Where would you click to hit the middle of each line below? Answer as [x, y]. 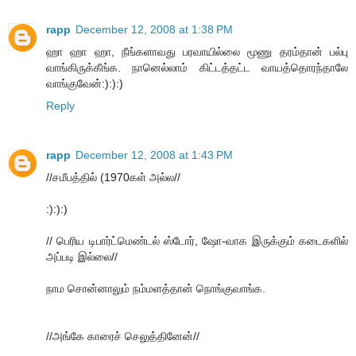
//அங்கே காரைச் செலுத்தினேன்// [123, 336]
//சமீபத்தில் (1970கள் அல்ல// [113, 177]
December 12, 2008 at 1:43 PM [154, 155]
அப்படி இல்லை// [82, 256]
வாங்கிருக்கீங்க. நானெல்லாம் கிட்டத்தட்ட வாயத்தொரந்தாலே [197, 67]
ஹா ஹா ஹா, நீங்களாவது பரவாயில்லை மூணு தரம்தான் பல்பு [197, 51]
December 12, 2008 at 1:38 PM [154, 29]
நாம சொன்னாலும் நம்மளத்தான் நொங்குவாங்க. [156, 288]
